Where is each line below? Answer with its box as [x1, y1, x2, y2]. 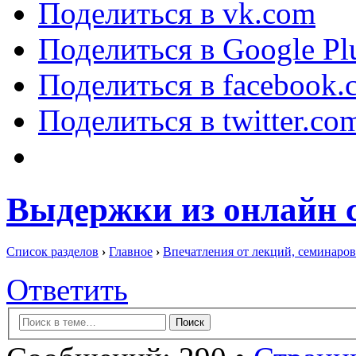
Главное [109, 245, 153, 259]
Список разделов [6, 245, 99, 259]
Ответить [6, 273, 128, 308]
